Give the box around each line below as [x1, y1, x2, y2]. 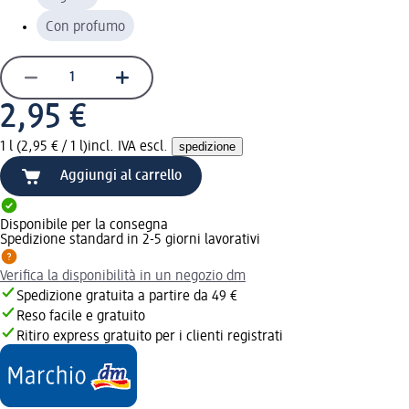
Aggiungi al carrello [60, 168, 182, 184]
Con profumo [46, 19, 125, 35]
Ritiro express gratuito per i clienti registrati [16, 329, 283, 344]
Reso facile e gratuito [16, 309, 145, 324]
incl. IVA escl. [88, 139, 172, 154]
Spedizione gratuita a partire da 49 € [16, 288, 237, 304]
